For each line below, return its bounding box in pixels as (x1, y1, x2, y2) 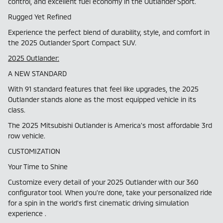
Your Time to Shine (8, 162, 68, 171)
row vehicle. (8, 131, 47, 140)
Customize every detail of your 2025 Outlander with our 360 (8, 177, 199, 186)
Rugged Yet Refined (8, 12, 71, 21)
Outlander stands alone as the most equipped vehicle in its (8, 95, 196, 104)
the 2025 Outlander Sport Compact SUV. (8, 38, 136, 47)
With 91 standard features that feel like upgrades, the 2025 (8, 84, 199, 93)
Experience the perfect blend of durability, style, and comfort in (8, 27, 210, 36)
